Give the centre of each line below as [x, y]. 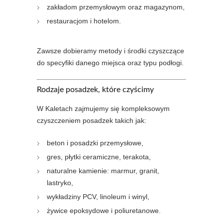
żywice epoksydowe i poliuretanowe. [104, 211]
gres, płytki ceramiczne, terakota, [99, 157]
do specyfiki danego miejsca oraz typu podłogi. [110, 63]
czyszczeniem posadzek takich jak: [92, 120]
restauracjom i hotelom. [84, 21]
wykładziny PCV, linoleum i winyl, [98, 197]
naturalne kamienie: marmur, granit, [103, 171]
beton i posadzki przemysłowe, [95, 143]
